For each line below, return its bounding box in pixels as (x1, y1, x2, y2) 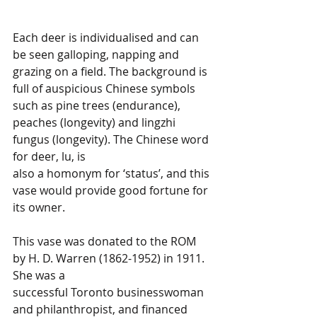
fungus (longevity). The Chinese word (13, 132, 212, 148)
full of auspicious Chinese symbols (13, 81, 198, 97)
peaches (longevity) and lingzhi (13, 115, 178, 131)
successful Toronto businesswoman (13, 284, 207, 301)
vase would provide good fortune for (13, 183, 211, 199)
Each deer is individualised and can (13, 30, 202, 46)
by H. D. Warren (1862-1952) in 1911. (13, 250, 207, 267)
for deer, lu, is (13, 149, 88, 165)
